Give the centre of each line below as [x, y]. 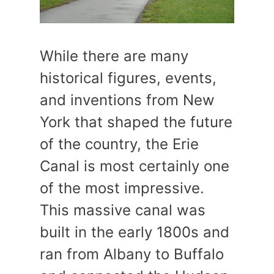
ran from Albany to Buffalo [132, 254]
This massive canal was [123, 210]
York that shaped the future [136, 122]
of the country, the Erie [119, 144]
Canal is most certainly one [135, 166]
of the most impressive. [122, 188]
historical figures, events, [128, 78]
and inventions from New [127, 100]
